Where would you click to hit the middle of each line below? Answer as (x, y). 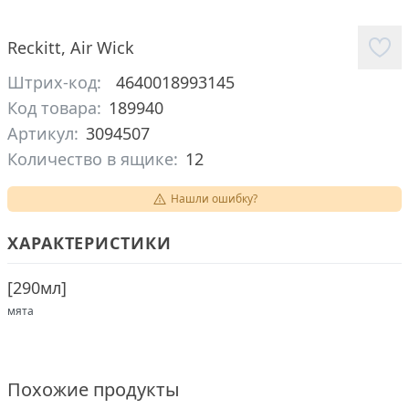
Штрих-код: (54, 82)
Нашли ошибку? (214, 199)
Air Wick (102, 47)
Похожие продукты (94, 389)
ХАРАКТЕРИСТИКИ (89, 243)
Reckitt (34, 47)
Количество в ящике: (93, 159)
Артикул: (43, 133)
